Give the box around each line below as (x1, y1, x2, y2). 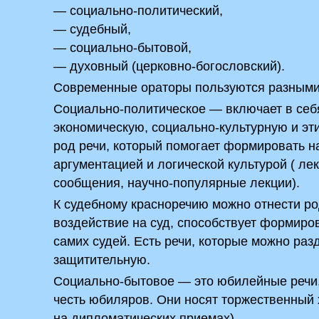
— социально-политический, (53, 4, 224, 18)
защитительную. (53, 253, 151, 267)
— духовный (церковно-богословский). (53, 59, 286, 73)
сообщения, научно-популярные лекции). (53, 176, 300, 190)
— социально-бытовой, (53, 41, 192, 55)
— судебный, (53, 22, 132, 36)
